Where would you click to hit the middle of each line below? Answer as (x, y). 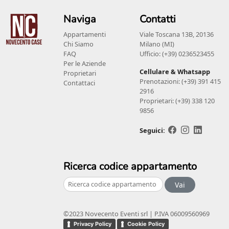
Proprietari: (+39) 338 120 (177, 101)
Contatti (158, 19)
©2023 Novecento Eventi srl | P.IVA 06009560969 (136, 214)
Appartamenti (85, 35)
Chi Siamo (78, 44)
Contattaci (79, 83)
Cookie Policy (146, 224)
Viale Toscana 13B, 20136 (177, 35)
